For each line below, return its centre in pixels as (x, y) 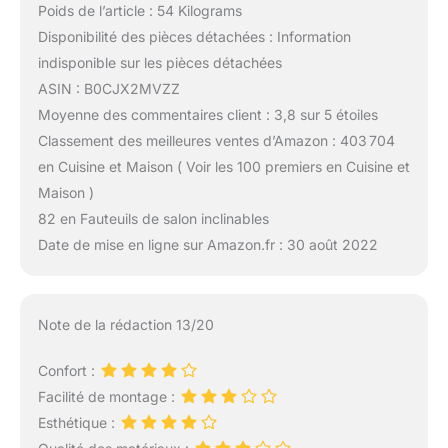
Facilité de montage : (108, 396)
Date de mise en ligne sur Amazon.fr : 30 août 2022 (207, 244)
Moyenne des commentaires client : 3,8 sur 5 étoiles (207, 114)
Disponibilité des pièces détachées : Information (194, 36)
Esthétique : (78, 422)
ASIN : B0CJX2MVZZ (108, 88)
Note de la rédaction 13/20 (125, 324)
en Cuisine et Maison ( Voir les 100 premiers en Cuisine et (223, 166)
